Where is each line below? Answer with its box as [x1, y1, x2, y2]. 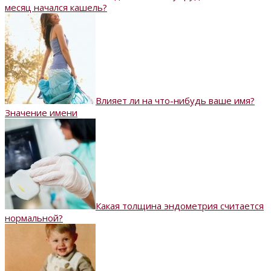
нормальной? [5, 211, 63, 224]
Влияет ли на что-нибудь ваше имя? [96, 94, 255, 106]
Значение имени [5, 106, 77, 119]
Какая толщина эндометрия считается [96, 199, 264, 212]
